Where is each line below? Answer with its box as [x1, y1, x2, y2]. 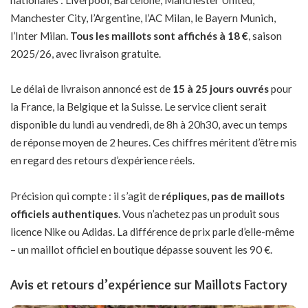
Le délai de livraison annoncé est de [10, 82, 173, 96]
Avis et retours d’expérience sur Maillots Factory [10, 276, 287, 294]
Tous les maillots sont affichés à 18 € [70, 29, 248, 42]
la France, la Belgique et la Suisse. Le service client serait [10, 100, 267, 113]
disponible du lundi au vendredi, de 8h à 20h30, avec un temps [10, 118, 287, 131]
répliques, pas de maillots [162, 189, 285, 202]
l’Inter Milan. [10, 29, 70, 42]
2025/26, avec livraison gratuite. [10, 47, 161, 60]
